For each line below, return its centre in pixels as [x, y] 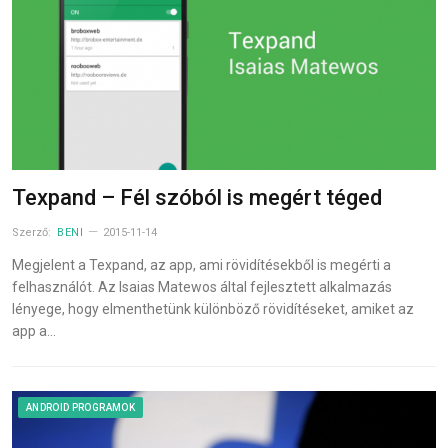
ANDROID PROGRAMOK [80, 407]
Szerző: [33, 232]
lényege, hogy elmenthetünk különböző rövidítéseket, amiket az [213, 308]
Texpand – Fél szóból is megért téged [197, 197]
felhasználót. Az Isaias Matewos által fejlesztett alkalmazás [202, 286]
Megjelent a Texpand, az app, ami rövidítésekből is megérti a [201, 264]
